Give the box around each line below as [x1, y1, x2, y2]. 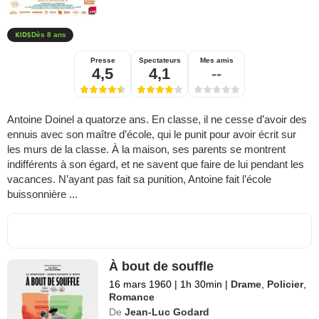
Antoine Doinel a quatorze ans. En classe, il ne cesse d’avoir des [7, 113, 307, 126]
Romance [109, 291, 155, 303]
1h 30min [177, 278, 226, 291]
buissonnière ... [7, 188, 78, 201]
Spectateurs [138, 56, 181, 65]
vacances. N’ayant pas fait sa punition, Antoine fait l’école [7, 173, 271, 186]
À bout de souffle [109, 259, 214, 274]
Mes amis [199, 56, 234, 65]
